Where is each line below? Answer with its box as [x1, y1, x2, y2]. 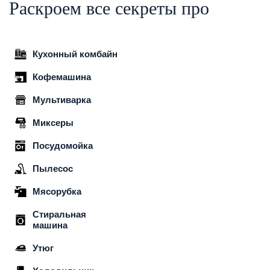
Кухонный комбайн [33, 48, 118, 59]
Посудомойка [33, 140, 93, 151]
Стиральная [33, 209, 86, 219]
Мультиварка [33, 94, 91, 105]
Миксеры [33, 117, 74, 128]
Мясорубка [33, 186, 81, 196]
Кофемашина [33, 71, 91, 82]
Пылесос [33, 163, 73, 174]
